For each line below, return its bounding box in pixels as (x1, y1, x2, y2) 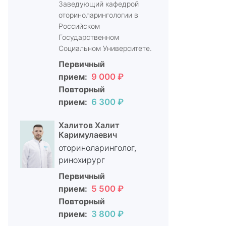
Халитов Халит (58, 120, 120, 130)
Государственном (58, 33, 119, 41)
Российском (58, 22, 100, 30)
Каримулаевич (58, 130, 117, 140)
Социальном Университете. (58, 44, 152, 52)
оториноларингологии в (58, 11, 138, 19)
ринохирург (58, 155, 105, 165)
